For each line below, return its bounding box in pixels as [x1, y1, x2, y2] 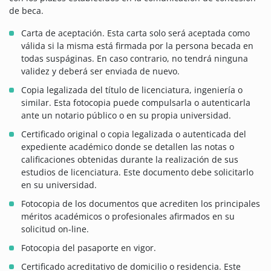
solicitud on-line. [21, 223, 89, 235]
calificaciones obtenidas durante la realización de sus [21, 154, 238, 166]
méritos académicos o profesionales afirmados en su [21, 211, 235, 223]
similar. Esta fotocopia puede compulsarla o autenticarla [21, 97, 250, 109]
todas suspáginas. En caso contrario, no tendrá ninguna [21, 53, 248, 65]
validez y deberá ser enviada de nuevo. [21, 65, 180, 77]
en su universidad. [21, 179, 97, 191]
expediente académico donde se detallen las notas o [21, 141, 234, 153]
